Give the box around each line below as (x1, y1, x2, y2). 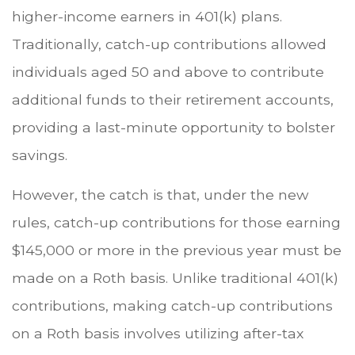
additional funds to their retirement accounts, (12, 90, 334, 108)
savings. (12, 146, 67, 163)
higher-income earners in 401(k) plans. (12, 7, 282, 25)
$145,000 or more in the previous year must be (12, 241, 342, 258)
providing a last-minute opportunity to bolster (12, 118, 335, 136)
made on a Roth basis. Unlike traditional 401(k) (12, 269, 338, 286)
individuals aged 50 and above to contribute (12, 63, 324, 80)
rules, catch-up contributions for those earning (12, 213, 341, 231)
